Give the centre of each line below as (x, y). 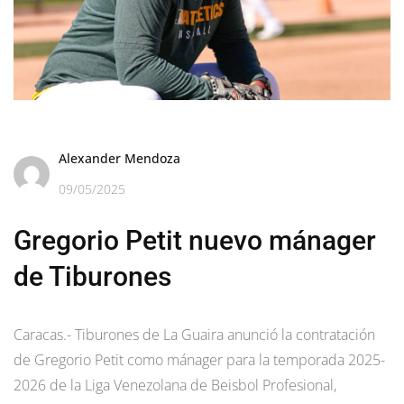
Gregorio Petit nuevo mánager (195, 241)
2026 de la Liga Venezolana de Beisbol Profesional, (175, 386)
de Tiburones (92, 277)
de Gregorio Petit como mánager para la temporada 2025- (199, 360)
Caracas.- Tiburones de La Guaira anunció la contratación (194, 335)
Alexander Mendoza (119, 159)
